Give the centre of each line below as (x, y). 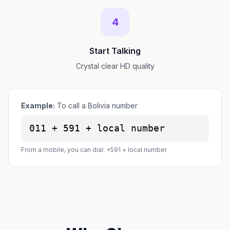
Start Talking (115, 51)
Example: (38, 106)
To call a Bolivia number (96, 106)
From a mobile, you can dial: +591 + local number (94, 150)
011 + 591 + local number (97, 128)
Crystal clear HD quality (115, 66)
